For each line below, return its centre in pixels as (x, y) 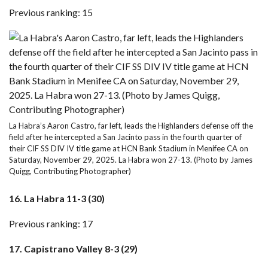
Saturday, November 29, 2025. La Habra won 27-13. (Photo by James (131, 160)
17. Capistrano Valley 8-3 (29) (73, 249)
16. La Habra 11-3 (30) (57, 198)
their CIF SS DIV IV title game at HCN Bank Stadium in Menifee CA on (129, 148)
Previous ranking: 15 (51, 12)
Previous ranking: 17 (51, 223)
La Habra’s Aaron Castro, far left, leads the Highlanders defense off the (131, 126)
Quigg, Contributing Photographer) (70, 171)
